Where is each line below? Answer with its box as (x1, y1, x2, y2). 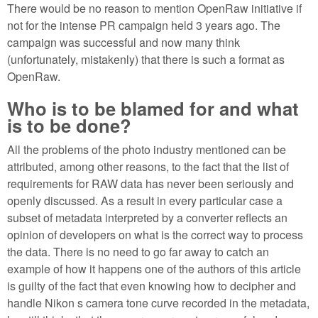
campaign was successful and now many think (7, 33, 240, 50)
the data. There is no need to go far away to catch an (7, 243, 269, 261)
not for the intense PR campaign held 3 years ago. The (7, 16, 280, 33)
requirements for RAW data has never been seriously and (7, 175, 294, 192)
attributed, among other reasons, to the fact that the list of (7, 158, 289, 175)
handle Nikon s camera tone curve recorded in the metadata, (7, 295, 309, 312)
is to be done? (7, 112, 131, 139)
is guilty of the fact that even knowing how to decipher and (7, 278, 296, 295)
